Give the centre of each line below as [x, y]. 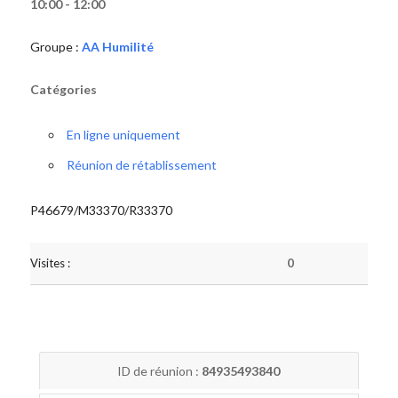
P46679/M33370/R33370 [101, 210]
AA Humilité [117, 47]
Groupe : [56, 47]
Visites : [50, 263]
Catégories [63, 89]
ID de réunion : [160, 371]
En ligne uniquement [123, 135]
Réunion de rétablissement [141, 165]
